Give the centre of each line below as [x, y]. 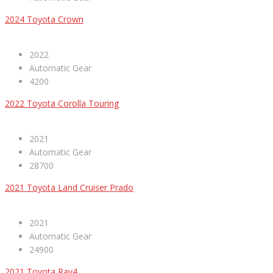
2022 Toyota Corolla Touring [62, 104]
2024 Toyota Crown [44, 19]
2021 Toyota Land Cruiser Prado [69, 188]
